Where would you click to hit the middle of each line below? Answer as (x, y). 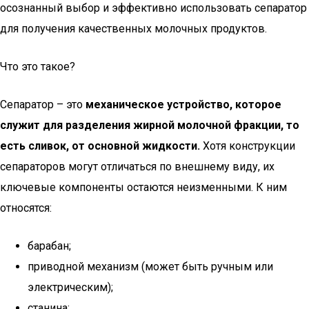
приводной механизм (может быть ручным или (150, 267)
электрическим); (70, 287)
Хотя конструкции (248, 146)
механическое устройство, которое (183, 104)
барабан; (49, 246)
